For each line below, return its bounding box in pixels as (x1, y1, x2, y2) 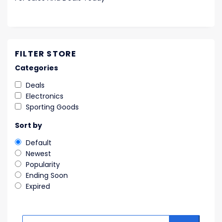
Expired (26, 181, 50, 192)
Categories (15, 63, 58, 73)
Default (26, 138, 52, 148)
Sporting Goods (26, 102, 79, 112)
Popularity (26, 160, 60, 170)
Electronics (26, 91, 63, 102)
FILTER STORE (15, 48, 77, 60)
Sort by (15, 120, 42, 131)
